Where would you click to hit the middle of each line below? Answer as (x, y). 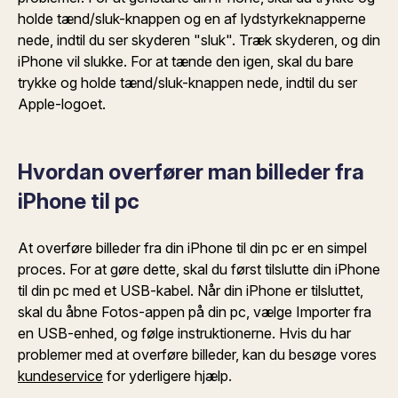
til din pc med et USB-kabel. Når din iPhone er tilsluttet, (191, 291)
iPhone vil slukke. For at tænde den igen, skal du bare (186, 61)
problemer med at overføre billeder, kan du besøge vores (197, 354)
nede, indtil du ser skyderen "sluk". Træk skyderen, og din (199, 40)
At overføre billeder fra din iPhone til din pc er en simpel (192, 248)
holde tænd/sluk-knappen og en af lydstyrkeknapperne (192, 19)
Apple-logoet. (64, 104)
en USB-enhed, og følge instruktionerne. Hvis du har (184, 333)
